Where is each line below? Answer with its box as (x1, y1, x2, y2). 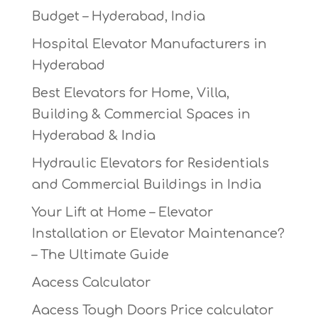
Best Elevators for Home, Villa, (31, 86, 229, 101)
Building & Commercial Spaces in (31, 107, 251, 122)
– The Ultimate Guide (31, 248, 169, 263)
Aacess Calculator (31, 275, 150, 290)
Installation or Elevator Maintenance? (31, 226, 285, 241)
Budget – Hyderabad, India (31, 9, 205, 24)
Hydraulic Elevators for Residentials (31, 156, 269, 171)
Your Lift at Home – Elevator (31, 205, 213, 220)
